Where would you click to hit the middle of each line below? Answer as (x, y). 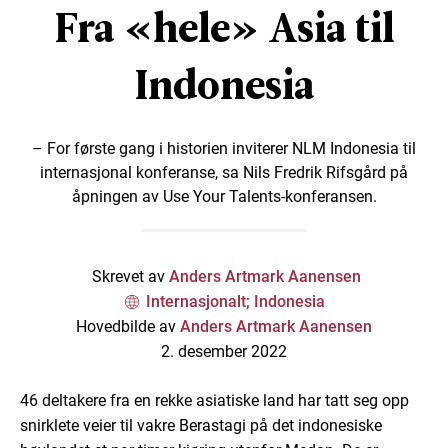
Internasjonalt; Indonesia (235, 301)
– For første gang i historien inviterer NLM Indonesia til (224, 148)
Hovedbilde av (128, 326)
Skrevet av (128, 276)
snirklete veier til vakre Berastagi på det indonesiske (201, 425)
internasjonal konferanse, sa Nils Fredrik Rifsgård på (224, 172)
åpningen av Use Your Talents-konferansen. (224, 196)
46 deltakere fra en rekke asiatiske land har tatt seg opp (214, 400)
